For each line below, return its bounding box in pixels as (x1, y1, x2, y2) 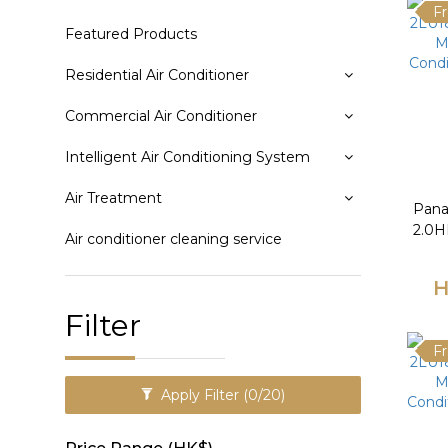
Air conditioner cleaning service (65, 230, 282, 248)
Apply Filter (161, 386, 243, 404)
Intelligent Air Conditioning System (65, 148, 310, 166)
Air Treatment (65, 189, 162, 207)
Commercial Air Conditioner (65, 107, 257, 125)
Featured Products (65, 25, 197, 43)
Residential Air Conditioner (65, 66, 249, 84)
